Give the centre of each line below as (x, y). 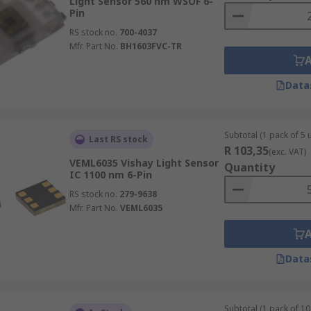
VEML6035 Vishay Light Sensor (144, 163)
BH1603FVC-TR (151, 46)
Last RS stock (118, 139)
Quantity (249, 167)
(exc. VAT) (287, 152)
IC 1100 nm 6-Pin (110, 175)
